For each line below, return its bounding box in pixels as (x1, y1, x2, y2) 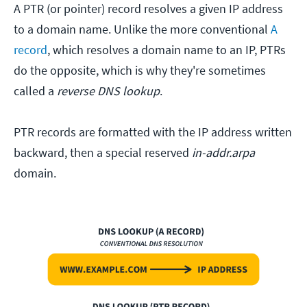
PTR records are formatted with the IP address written (14, 124, 292, 140)
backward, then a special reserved (14, 145, 189, 161)
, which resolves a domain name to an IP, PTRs (47, 42, 286, 58)
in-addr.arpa (189, 145, 255, 161)
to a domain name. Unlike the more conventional (14, 21, 271, 38)
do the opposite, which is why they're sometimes (14, 62, 266, 79)
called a (14, 83, 57, 99)
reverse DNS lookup (57, 83, 160, 99)
